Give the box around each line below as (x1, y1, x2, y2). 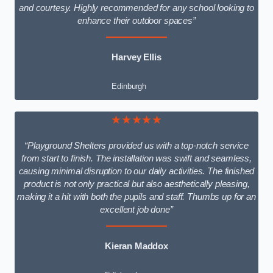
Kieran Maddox (104, 241, 169, 251)
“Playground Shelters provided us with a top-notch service (24, 141, 249, 151)
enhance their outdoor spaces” (77, 16, 196, 26)
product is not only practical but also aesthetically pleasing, (23, 179, 250, 190)
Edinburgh (112, 82, 147, 91)
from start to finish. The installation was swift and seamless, (21, 154, 252, 164)
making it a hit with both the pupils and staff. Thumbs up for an (17, 192, 256, 202)
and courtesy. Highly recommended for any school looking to (19, 3, 254, 13)
